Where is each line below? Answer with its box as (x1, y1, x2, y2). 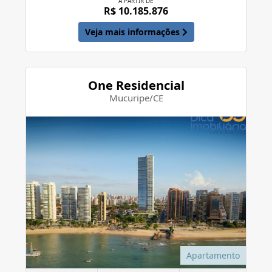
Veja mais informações (84, 25, 182, 38)
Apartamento (186, 249, 240, 261)
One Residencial (87, 76, 185, 93)
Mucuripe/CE (109, 91, 163, 104)
